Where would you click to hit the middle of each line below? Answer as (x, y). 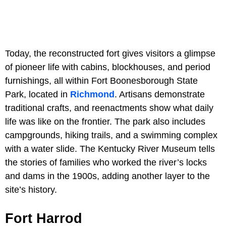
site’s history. (31, 190)
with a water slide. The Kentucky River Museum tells (110, 149)
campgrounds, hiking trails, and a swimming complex (111, 135)
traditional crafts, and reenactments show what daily (109, 108)
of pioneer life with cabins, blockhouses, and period (108, 67)
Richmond (92, 95)
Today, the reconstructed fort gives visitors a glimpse (110, 54)
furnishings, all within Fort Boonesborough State (101, 81)
